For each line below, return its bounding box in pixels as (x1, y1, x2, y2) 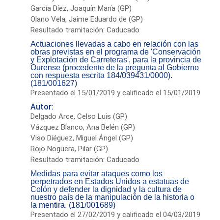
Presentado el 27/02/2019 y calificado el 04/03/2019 (30, 210, 201, 219)
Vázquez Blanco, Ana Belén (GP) (30, 122, 136, 132)
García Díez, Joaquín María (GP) (30, 3, 132, 13)
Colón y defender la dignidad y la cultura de (30, 185, 182, 193)
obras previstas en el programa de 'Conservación (30, 47, 201, 56)
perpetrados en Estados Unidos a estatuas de (30, 177, 190, 186)
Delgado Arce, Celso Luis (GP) (30, 111, 128, 121)
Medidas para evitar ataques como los (30, 169, 163, 178)
